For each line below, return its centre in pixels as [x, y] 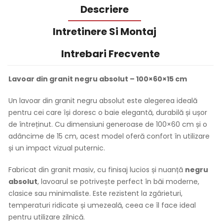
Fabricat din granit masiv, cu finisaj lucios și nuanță [97, 170]
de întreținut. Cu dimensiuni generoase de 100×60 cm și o [108, 124]
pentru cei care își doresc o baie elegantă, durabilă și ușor [108, 112]
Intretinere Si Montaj [104, 32]
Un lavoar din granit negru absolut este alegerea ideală [103, 101]
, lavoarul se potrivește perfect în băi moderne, [118, 182]
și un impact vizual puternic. [57, 148]
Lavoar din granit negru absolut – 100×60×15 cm [98, 79]
